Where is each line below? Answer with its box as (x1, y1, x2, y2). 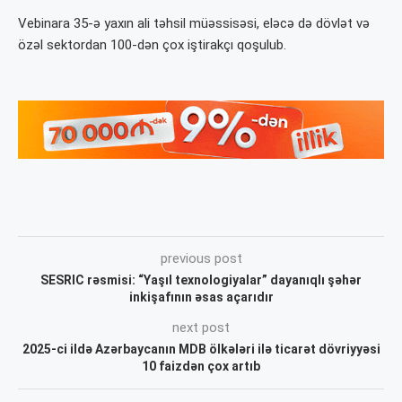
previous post (160, 249, 242, 267)
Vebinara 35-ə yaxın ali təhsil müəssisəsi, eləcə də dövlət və (18, 15, 370, 32)
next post (172, 319, 230, 336)
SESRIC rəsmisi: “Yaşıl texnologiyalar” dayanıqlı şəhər (40, 272, 362, 287)
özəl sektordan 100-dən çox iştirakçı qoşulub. (18, 37, 286, 54)
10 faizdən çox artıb (142, 358, 260, 373)
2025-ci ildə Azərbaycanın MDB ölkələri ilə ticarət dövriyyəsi (22, 341, 380, 356)
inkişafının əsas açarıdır (128, 289, 274, 304)
